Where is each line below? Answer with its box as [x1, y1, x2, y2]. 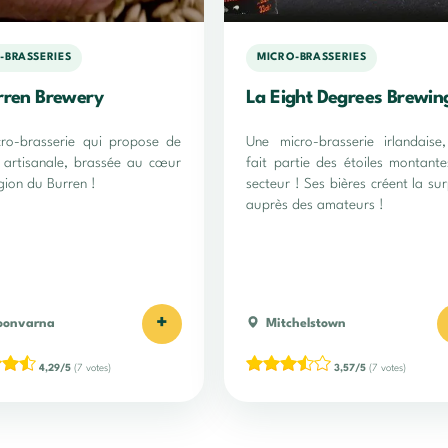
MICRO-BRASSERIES [257, 52, 367, 64]
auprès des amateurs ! [246, 197, 384, 212]
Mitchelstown [266, 316, 346, 330]
